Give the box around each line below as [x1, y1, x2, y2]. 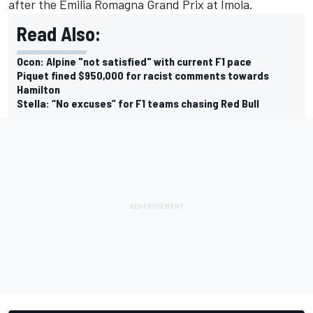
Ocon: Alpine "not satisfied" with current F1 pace [17, 54, 252, 68]
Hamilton [17, 82, 60, 96]
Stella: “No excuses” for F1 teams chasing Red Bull [17, 96, 259, 110]
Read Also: [17, 22, 101, 46]
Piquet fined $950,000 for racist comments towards [17, 68, 269, 82]
